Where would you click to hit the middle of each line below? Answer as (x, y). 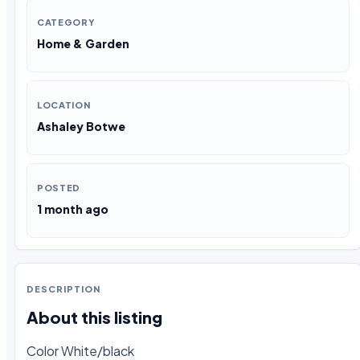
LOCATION (64, 105)
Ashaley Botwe (81, 127)
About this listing (94, 317)
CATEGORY (66, 22)
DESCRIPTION (63, 289)
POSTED (59, 188)
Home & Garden (83, 44)
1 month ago (73, 209)
